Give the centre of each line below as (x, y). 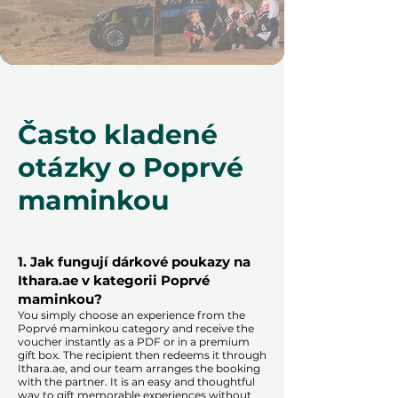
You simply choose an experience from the (131, 315)
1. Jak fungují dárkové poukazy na (134, 262)
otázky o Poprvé (131, 168)
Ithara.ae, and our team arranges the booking (139, 369)
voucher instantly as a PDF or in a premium (134, 342)
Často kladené (118, 135)
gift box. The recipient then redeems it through (142, 355)
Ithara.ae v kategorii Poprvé (114, 281)
